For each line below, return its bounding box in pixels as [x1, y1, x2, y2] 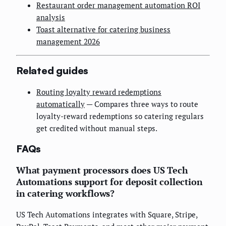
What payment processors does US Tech [16, 164, 188, 177]
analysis [36, 12, 65, 22]
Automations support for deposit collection [16, 176, 203, 188]
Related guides [16, 64, 89, 77]
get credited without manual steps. [36, 123, 157, 133]
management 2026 [36, 36, 100, 46]
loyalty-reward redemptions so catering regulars [36, 110, 204, 121]
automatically [36, 98, 85, 109]
